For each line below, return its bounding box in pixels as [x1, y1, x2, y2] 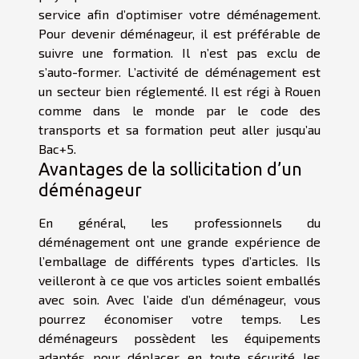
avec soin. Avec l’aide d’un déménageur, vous [38, 291, 321, 307]
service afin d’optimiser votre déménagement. [38, 6, 321, 22]
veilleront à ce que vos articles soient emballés [38, 272, 321, 288]
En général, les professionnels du [38, 214, 321, 230]
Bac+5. [38, 140, 76, 156]
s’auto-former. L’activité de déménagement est [38, 63, 321, 79]
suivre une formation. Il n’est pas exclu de [38, 44, 321, 60]
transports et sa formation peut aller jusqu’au [38, 121, 321, 137]
